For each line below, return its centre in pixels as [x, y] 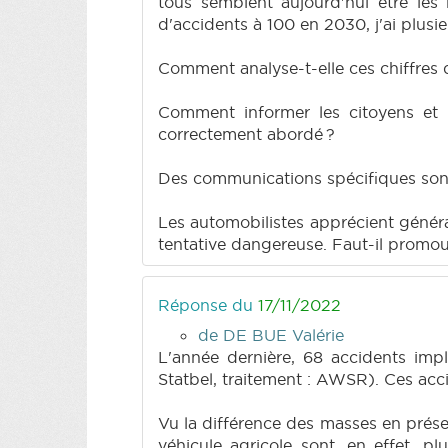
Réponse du [208, 304]
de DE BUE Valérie [271, 334]
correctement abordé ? [246, 133]
